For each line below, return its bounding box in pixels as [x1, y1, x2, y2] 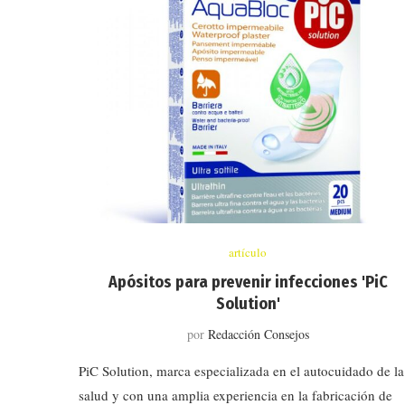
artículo [229, 243, 268, 260]
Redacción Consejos [207, 325, 309, 343]
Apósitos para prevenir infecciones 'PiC [108, 271, 388, 292]
